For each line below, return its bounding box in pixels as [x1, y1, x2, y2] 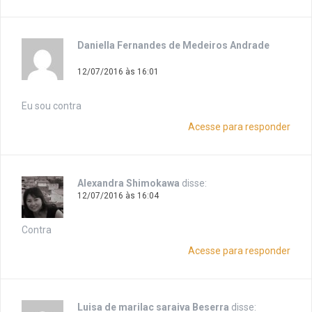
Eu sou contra [22, 100, 81, 112]
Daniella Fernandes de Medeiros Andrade [77, 40, 270, 52]
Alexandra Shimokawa [77, 178, 180, 189]
